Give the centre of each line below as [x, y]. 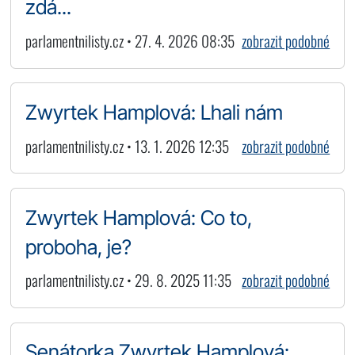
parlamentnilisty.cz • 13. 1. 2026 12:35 [127, 146]
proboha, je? [78, 246]
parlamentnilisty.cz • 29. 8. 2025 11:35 [128, 281]
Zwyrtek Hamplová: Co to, [138, 217]
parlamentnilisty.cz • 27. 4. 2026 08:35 [130, 41]
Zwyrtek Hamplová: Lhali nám [154, 112]
